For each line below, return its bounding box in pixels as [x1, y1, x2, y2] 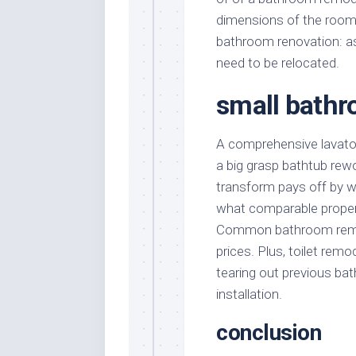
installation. [216, 285, 282, 302]
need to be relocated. [216, 54, 339, 71]
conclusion [216, 319, 321, 346]
